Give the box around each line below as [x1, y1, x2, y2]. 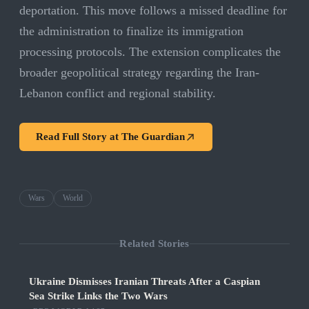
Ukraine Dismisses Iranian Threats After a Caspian [29, 276, 260, 288]
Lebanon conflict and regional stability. [19, 86, 216, 101]
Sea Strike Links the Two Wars [29, 290, 168, 302]
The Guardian [121, 131, 185, 143]
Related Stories [119, 237, 190, 249]
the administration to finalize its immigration [19, 24, 243, 39]
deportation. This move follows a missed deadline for [19, 3, 287, 18]
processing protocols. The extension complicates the [19, 45, 281, 59]
